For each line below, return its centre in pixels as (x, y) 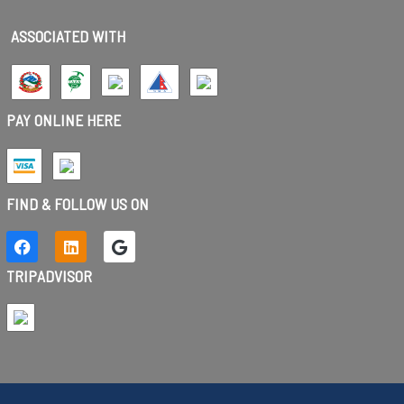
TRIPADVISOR (49, 276)
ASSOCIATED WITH (68, 36)
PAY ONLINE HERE (64, 120)
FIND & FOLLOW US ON (78, 204)
